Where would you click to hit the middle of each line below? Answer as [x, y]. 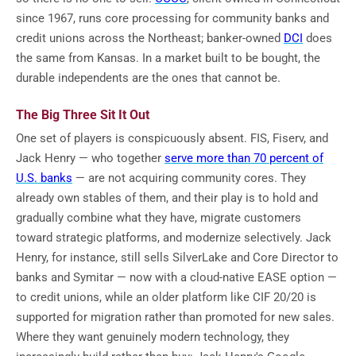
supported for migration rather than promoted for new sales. [175, 317]
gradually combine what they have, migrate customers [159, 217]
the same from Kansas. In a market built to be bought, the [168, 58]
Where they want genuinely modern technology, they [153, 337]
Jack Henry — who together [90, 158]
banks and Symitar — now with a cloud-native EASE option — [176, 277]
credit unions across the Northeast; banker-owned [150, 38]
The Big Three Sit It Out [83, 114]
